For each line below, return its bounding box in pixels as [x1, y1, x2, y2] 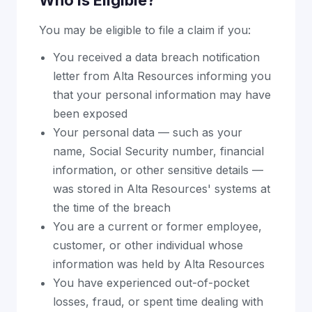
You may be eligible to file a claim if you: [39, 23, 251, 37]
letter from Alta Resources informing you [53, 69, 271, 83]
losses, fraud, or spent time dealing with [53, 295, 263, 309]
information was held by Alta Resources [53, 257, 265, 271]
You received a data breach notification [53, 50, 260, 64]
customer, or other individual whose [53, 238, 243, 252]
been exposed [53, 107, 127, 120]
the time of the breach [53, 201, 171, 214]
